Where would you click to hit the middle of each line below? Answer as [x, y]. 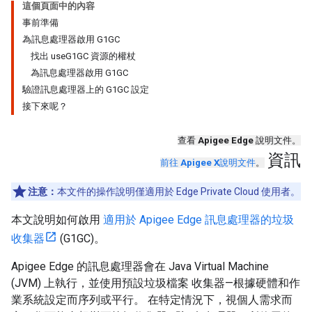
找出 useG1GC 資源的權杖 [83, 56]
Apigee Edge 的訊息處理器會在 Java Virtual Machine [140, 266]
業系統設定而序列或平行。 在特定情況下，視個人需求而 [152, 300]
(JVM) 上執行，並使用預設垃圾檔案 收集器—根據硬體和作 [156, 283]
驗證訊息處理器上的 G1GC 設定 [86, 89]
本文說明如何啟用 [57, 220]
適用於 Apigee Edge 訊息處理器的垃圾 [198, 220]
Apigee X [200, 163]
